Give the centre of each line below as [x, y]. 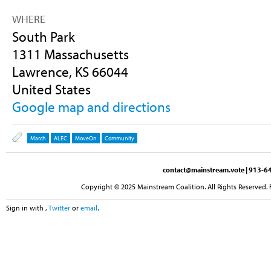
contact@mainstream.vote [204, 169]
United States [51, 89]
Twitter [59, 208]
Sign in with [26, 208]
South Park [43, 36]
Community [119, 139]
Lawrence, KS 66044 [70, 71]
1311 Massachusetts [70, 54]
